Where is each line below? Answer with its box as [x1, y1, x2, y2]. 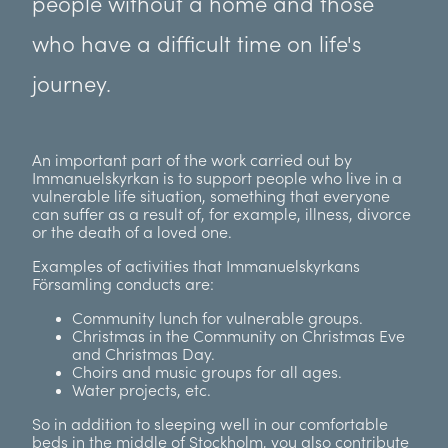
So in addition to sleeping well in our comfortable [32, 416, 388, 434]
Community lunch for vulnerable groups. [72, 310, 363, 328]
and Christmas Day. [72, 346, 215, 364]
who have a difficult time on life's [32, 32, 361, 58]
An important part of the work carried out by [32, 152, 352, 170]
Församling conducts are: [32, 276, 214, 294]
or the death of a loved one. [32, 224, 232, 242]
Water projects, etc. [72, 382, 211, 400]
